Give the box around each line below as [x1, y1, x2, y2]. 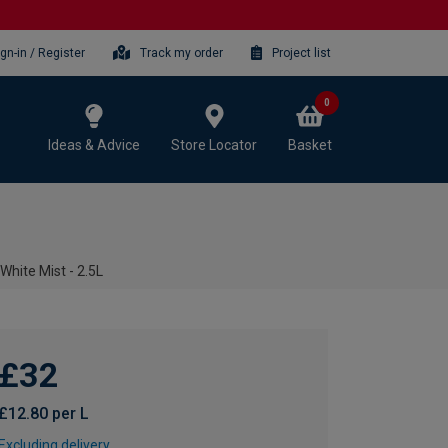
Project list [272, 46, 331, 60]
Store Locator [171, 136, 257, 153]
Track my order [139, 46, 223, 60]
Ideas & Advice [48, 136, 140, 153]
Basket [288, 136, 332, 153]
